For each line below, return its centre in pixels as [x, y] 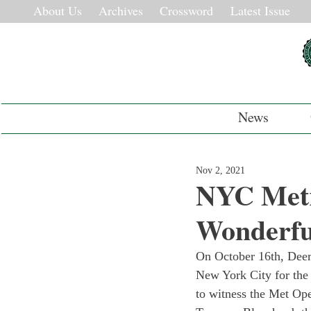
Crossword [186, 10]
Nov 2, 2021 [220, 170]
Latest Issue [260, 10]
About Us [58, 10]
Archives [121, 10]
